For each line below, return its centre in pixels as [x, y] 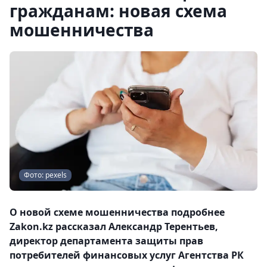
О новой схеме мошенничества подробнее [117, 212]
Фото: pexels [45, 175]
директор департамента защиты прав [106, 241]
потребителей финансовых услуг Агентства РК [127, 255]
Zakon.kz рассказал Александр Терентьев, [114, 226]
